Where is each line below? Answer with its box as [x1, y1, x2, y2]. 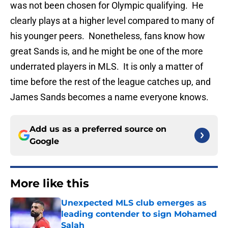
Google [30, 136, 59, 147]
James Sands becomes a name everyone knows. [10, 92, 209, 103]
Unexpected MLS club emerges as [61, 198, 207, 208]
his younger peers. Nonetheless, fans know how [10, 31, 205, 42]
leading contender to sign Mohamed [61, 209, 217, 219]
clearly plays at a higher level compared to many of [10, 15, 214, 26]
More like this [10, 177, 89, 191]
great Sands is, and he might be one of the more [10, 46, 203, 57]
